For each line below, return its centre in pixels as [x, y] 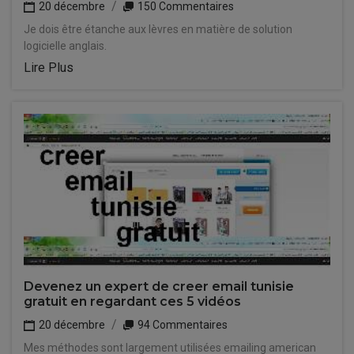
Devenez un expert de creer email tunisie [159, 286]
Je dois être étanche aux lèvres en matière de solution [158, 29]
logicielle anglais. [65, 46]
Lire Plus [49, 68]
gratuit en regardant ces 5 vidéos [132, 301]
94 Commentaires [181, 325]
